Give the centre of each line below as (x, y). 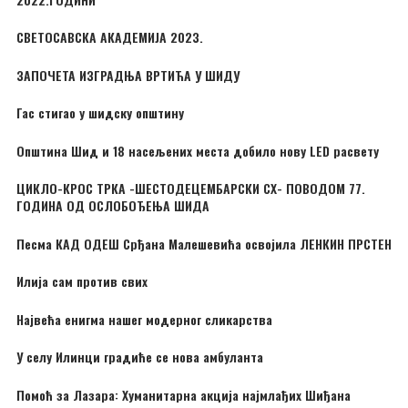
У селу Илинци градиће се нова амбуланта (140, 357)
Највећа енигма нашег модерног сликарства (144, 319)
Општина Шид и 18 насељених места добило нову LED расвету (198, 150)
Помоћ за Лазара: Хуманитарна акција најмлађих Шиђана (184, 394)
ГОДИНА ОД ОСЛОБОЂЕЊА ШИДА (113, 206)
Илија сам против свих (82, 281)
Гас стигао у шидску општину (100, 113)
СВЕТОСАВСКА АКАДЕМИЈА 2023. (110, 37)
